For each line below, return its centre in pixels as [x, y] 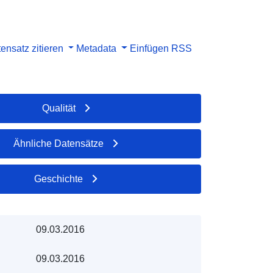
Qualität [58, 108]
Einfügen [149, 48]
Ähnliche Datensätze [59, 143]
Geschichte [59, 179]
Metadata [97, 48]
